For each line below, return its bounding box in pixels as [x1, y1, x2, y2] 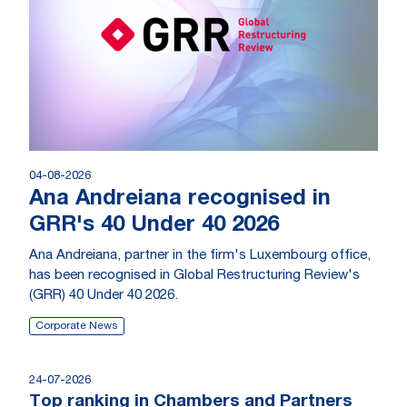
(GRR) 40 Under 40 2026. [29, 289, 178, 303]
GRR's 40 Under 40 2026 [29, 215, 279, 237]
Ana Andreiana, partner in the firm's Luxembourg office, [29, 249, 371, 263]
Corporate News [35, 321, 118, 332]
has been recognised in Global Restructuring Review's [29, 269, 360, 283]
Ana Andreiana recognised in [29, 189, 331, 211]
